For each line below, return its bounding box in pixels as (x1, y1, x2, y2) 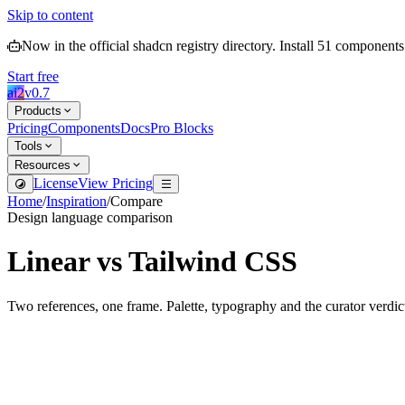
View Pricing (78, 175, 153, 191)
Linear (7, 245, 89, 278)
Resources (14, 158, 71, 172)
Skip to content (7, 7, 93, 23)
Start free (7, 69, 59, 84)
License (33, 175, 78, 191)
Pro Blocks (150, 120, 213, 136)
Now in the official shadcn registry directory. (22, 38, 276, 53)
